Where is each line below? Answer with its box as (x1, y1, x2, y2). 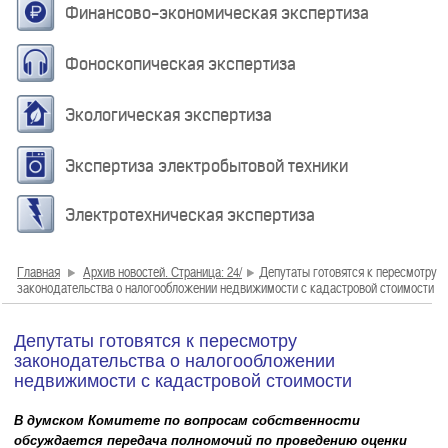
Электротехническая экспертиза (65, 204, 315, 226)
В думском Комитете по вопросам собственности (14, 413, 360, 428)
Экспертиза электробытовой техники (65, 155, 348, 177)
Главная (17, 262, 60, 281)
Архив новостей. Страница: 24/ (83, 262, 242, 281)
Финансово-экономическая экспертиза (65, 2, 369, 24)
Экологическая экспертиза (65, 104, 272, 126)
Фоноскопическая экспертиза (65, 53, 296, 75)
